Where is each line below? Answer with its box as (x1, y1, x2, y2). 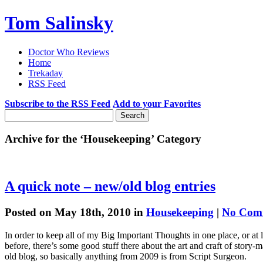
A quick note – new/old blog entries (5, 178, 215, 194)
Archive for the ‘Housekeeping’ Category (5, 132, 201, 145)
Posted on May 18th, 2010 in (5, 206, 146, 219)
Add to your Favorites (113, 98, 201, 109)
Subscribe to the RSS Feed (5, 98, 110, 109)
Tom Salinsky (5, 12, 113, 34)
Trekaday (28, 68, 63, 78)
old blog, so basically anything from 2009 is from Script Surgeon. (5, 251, 247, 261)
